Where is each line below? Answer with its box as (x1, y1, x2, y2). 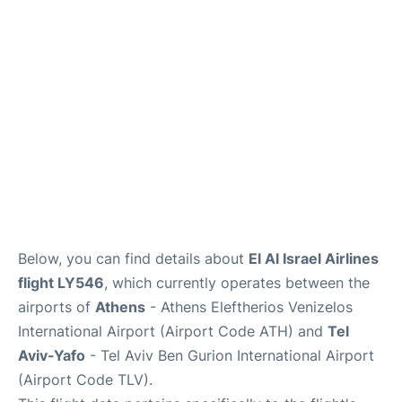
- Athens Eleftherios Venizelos (145, 297, 353, 316)
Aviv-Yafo (18, 345, 85, 364)
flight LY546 (18, 273, 104, 292)
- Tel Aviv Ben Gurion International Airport (85, 345, 374, 364)
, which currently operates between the (104, 273, 370, 292)
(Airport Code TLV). (18, 370, 153, 389)
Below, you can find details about (18, 249, 249, 267)
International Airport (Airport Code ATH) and (18, 321, 328, 340)
